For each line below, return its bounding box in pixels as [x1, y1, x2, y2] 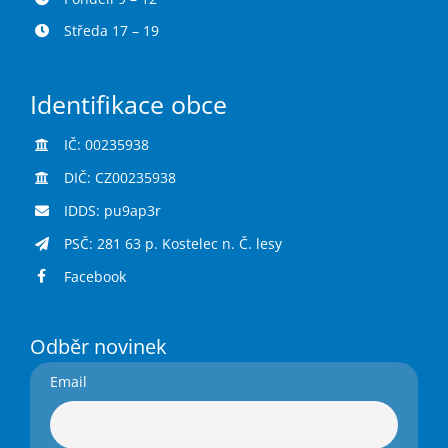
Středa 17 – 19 [63, 21, 159, 41]
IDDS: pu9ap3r [63, 200, 161, 220]
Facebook [63, 266, 126, 286]
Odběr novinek [29, 333, 167, 361]
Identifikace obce [29, 88, 227, 122]
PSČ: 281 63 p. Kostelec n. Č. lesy [63, 233, 282, 253]
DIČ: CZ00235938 [63, 168, 176, 188]
